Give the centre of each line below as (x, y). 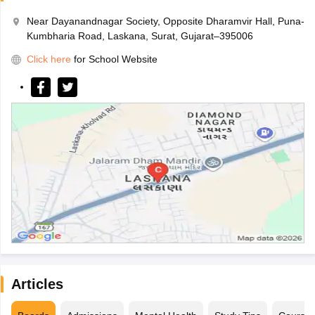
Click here (49, 59)
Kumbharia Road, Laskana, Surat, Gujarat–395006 (140, 36)
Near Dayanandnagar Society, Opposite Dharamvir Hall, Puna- (165, 21)
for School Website (115, 59)
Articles (37, 284)
